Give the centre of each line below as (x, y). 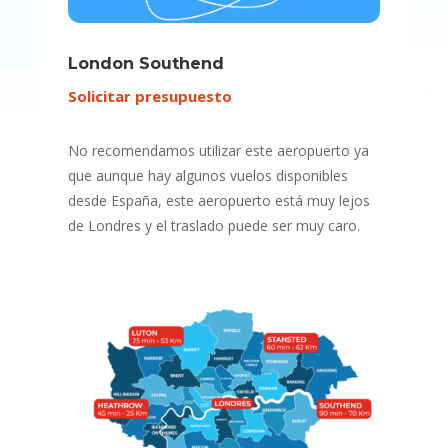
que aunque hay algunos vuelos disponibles (207, 175)
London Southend (145, 63)
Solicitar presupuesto (149, 96)
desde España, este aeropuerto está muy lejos (218, 200)
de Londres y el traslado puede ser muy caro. (213, 225)
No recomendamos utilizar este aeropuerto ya (218, 150)
